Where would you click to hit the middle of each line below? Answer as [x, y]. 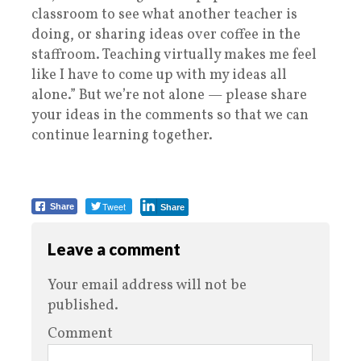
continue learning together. [122, 136]
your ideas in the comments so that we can [170, 116]
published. [83, 306]
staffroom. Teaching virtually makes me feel [174, 56]
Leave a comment [114, 249]
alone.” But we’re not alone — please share [169, 96]
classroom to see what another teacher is [164, 15]
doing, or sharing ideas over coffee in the [166, 35]
